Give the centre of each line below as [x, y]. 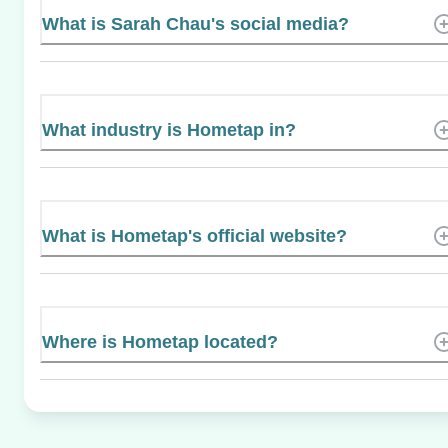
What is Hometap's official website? [194, 235]
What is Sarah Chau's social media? [195, 23]
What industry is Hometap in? [169, 129]
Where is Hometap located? [160, 341]
